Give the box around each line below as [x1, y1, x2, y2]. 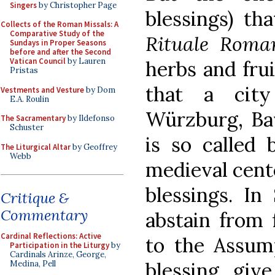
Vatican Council [10, 56, 66, 66]
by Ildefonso [66, 113, 115, 123]
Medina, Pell [10, 258, 56, 269]
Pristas [10, 65, 38, 76]
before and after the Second [10, 47, 111, 57]
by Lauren [66, 56, 106, 66]
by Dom [84, 84, 115, 95]
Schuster [10, 122, 44, 133]
